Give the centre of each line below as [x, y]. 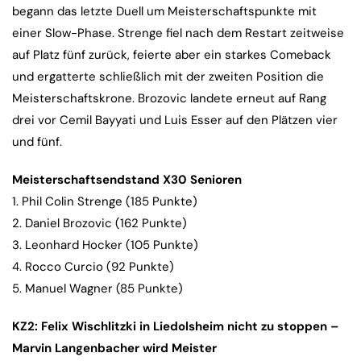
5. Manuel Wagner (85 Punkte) [98, 289]
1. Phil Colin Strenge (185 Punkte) [105, 202]
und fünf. [37, 142]
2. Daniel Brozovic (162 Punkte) [100, 224]
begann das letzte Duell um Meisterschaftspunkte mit [164, 12]
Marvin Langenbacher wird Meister [114, 349]
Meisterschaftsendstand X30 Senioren [127, 180]
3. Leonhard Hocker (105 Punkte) [105, 245]
